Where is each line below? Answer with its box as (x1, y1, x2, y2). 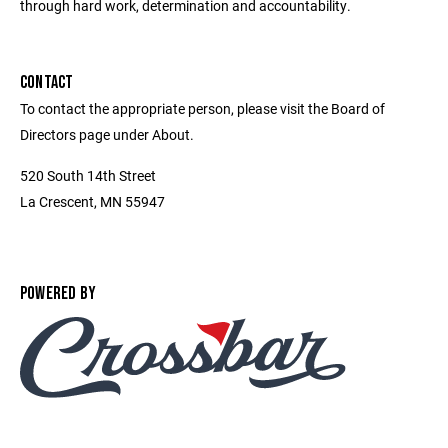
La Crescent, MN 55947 (20, 192, 165, 211)
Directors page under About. (20, 125, 194, 144)
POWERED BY (20, 283, 97, 304)
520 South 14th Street (20, 166, 156, 185)
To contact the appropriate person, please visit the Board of (20, 99, 385, 118)
